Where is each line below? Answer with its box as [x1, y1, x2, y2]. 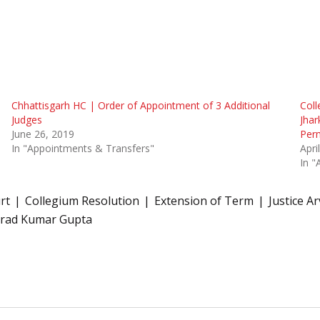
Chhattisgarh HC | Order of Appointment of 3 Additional [11, 98, 270, 112]
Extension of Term [154, 192, 254, 209]
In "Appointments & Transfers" [11, 141, 154, 155]
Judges [11, 112, 42, 126]
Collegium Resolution [25, 192, 139, 209]
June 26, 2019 [11, 126, 74, 141]
